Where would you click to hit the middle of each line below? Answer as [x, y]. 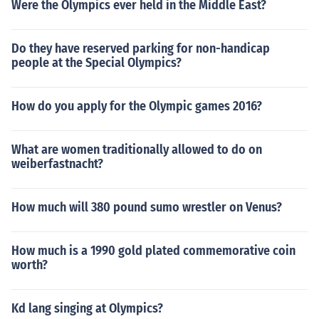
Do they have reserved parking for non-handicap [141, 48]
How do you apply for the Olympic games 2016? [137, 106]
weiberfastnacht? [57, 164]
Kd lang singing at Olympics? [87, 308]
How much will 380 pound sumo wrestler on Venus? [147, 207]
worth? [30, 265]
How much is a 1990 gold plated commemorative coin [153, 251]
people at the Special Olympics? [96, 63]
